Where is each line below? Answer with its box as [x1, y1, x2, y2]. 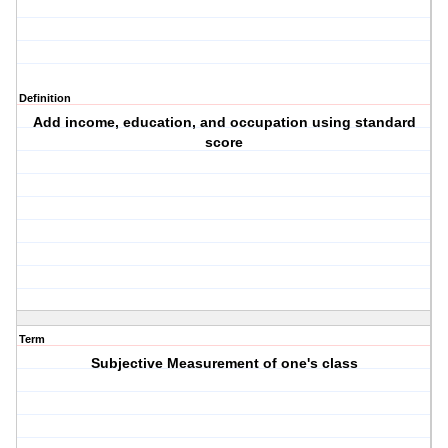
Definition [19, 92, 71, 105]
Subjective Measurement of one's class [90, 355, 358, 372]
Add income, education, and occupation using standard [32, 114, 416, 131]
